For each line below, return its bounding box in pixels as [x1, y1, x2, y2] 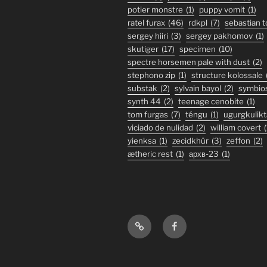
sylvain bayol [175, 83, 221, 94]
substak [128, 83, 157, 94]
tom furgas [128, 110, 168, 120]
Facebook [169, 216, 214, 228]
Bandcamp [134, 216, 183, 228]
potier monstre [128, 5, 183, 15]
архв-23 [189, 149, 219, 159]
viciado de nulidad [128, 123, 193, 133]
